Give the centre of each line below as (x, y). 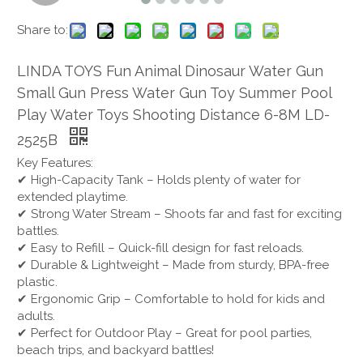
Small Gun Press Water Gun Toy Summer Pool (174, 93)
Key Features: (55, 163)
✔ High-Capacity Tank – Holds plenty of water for (159, 180)
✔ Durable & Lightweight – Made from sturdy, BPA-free (173, 265)
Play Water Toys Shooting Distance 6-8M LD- (173, 115)
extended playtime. (73, 197)
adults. (36, 316)
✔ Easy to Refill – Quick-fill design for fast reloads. (160, 248)
